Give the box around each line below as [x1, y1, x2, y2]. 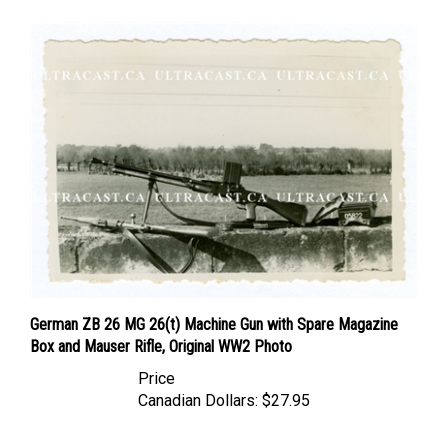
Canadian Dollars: [138, 372, 258, 392]
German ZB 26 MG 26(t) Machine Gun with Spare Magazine [30, 296, 398, 316]
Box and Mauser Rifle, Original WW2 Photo [30, 318, 292, 338]
